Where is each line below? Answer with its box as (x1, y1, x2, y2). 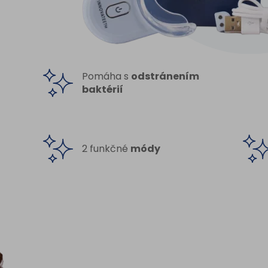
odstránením (131, 69, 200, 83)
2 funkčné (82, 141, 131, 156)
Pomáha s (82, 69, 132, 83)
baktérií (82, 82, 124, 96)
